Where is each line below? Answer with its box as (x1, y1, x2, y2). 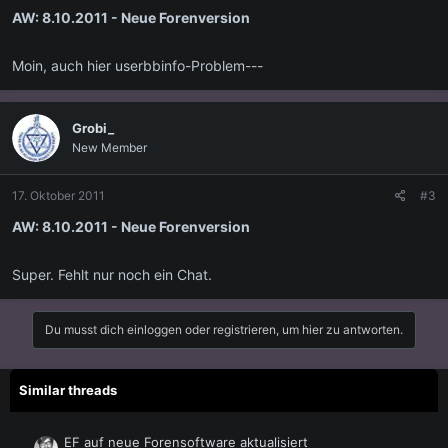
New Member (72, 139, 147, 155)
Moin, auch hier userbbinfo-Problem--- (12, 56, 263, 74)
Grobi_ (72, 119, 114, 136)
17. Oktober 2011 (12, 187, 105, 203)
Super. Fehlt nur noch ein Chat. (12, 265, 212, 283)
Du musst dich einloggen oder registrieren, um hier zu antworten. (45, 321, 403, 337)
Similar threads (19, 381, 117, 398)
